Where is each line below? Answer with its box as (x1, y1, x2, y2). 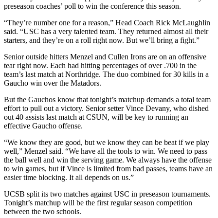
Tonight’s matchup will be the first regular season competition (4, 198, 192, 207)
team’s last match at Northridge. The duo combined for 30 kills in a (4, 70, 209, 78)
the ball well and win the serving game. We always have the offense (4, 155, 212, 164)
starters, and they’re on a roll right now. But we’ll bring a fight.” (4, 36, 200, 44)
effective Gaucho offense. (4, 121, 83, 130)
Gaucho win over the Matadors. (4, 78, 101, 87)
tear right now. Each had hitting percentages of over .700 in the (4, 61, 197, 70)
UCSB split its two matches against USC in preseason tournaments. (4, 189, 211, 198)
